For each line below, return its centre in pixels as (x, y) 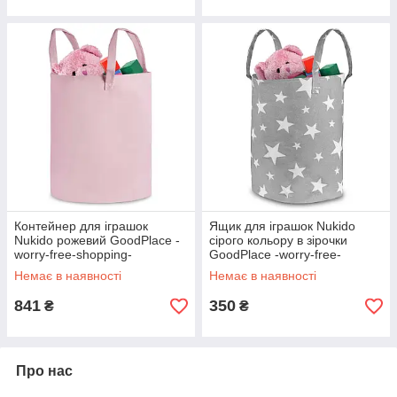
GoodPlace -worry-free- (275, 255)
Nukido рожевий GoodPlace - (97, 241)
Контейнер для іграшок (81, 226)
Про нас (44, 371)
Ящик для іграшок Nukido (282, 226)
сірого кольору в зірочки (278, 241)
